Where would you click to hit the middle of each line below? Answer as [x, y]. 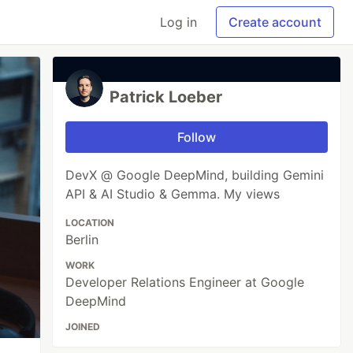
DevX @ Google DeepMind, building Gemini [195, 175]
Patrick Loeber [166, 97]
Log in [178, 22]
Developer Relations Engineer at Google [185, 282]
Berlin [82, 240]
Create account [275, 22]
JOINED [83, 327]
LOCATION [90, 223]
